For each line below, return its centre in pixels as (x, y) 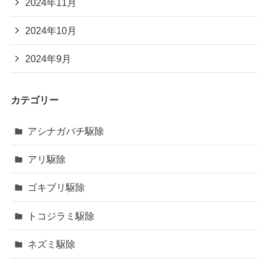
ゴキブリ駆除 (57, 188)
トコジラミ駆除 (61, 216)
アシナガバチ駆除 (66, 131)
